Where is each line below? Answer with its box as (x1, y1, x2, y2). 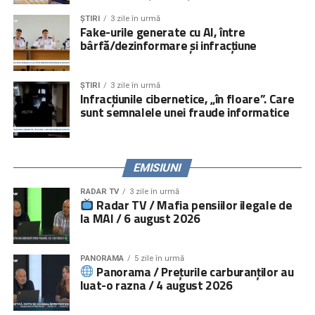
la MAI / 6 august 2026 (79, 208, 200, 228)
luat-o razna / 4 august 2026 (79, 275, 233, 295)
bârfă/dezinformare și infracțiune (79, 35, 257, 55)
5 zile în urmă (134, 253, 184, 263)
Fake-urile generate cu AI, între (79, 22, 245, 41)
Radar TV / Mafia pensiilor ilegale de (94, 195, 292, 214)
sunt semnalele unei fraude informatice (79, 102, 290, 122)
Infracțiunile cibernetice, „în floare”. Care (79, 89, 295, 108)
